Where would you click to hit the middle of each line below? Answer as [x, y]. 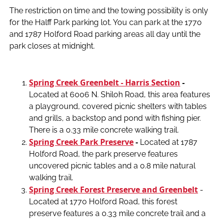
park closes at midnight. [52, 46]
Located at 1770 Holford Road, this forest [103, 201]
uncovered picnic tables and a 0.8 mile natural [112, 165]
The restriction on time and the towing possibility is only [109, 10]
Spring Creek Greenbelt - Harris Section [105, 82]
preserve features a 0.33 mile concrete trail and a [118, 213]
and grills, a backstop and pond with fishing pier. [115, 118]
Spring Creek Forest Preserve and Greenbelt [114, 189]
